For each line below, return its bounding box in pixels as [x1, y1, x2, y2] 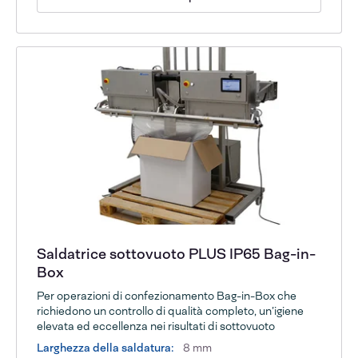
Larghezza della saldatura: [37, 340, 175, 355]
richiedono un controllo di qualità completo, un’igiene [37, 303, 304, 318]
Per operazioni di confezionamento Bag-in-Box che [37, 288, 297, 303]
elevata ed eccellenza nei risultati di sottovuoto [37, 318, 276, 333]
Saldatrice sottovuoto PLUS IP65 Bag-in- [37, 244, 316, 264]
